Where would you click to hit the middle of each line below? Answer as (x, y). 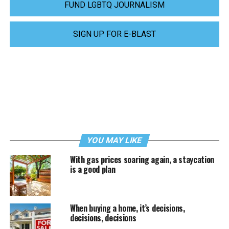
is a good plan (93, 169)
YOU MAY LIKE (115, 140)
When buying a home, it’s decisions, (127, 208)
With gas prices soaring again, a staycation (142, 159)
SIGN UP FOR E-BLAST (114, 34)
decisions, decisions (103, 217)
